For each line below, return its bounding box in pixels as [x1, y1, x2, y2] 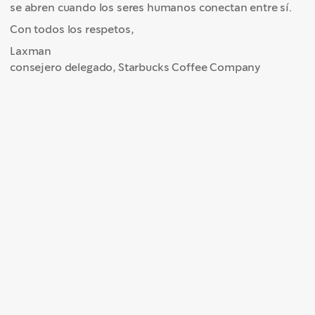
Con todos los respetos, [10, 22, 136, 37]
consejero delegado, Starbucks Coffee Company [10, 60, 262, 75]
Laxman [10, 44, 54, 58]
